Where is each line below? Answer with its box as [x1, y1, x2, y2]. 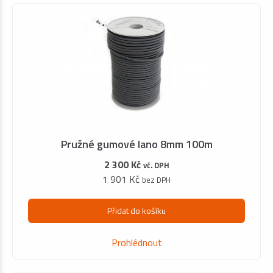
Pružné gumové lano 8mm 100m [60, 135, 213, 152]
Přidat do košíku [107, 204, 166, 217]
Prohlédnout [111, 235, 162, 250]
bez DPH [142, 173, 171, 186]
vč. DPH [143, 158, 169, 171]
